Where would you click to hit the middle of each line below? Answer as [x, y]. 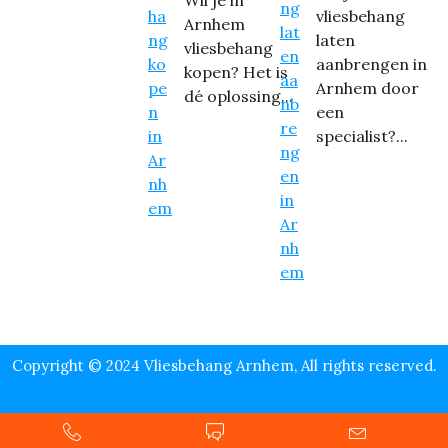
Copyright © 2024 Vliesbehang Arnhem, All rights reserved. [224, 366]
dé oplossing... [238, 96]
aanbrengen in [371, 64]
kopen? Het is [235, 72]
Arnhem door [367, 88]
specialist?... [361, 136]
